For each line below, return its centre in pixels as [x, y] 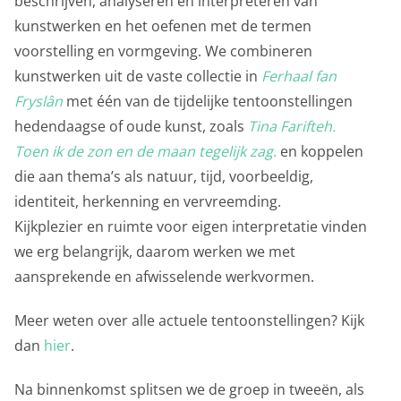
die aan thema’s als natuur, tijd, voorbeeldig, [164, 176]
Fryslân [38, 101]
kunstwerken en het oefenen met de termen [163, 26]
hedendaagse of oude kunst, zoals [131, 126]
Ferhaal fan [299, 76]
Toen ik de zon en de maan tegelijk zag [144, 151]
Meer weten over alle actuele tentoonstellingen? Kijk [189, 320]
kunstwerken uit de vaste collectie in [138, 76]
